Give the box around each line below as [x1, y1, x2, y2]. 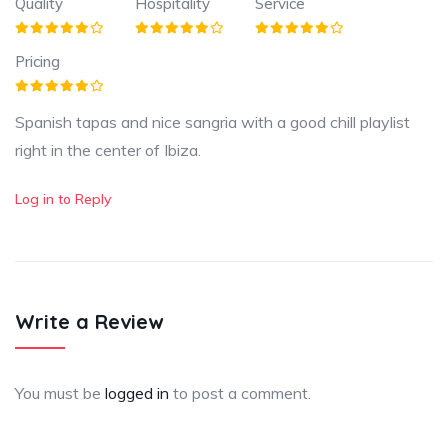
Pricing [15, 52, 60, 71]
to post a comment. [169, 383, 311, 403]
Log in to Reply [15, 190, 111, 208]
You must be [15, 383, 105, 403]
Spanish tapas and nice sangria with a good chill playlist [15, 112, 410, 132]
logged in [105, 383, 169, 403]
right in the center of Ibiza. [15, 140, 201, 160]
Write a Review [15, 309, 163, 334]
